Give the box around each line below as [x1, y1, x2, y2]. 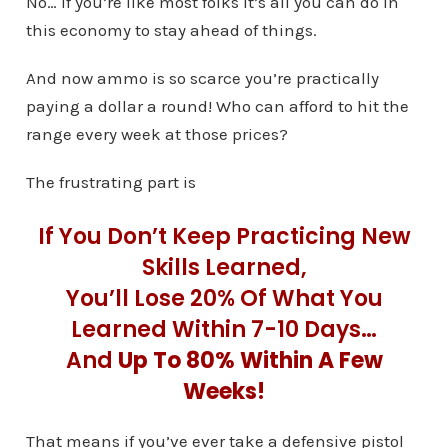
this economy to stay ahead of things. [25, 20, 317, 41]
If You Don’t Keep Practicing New [37, 221, 411, 253]
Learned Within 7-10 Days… [71, 314, 377, 346]
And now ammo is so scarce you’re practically [25, 68, 379, 89]
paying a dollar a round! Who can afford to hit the [25, 96, 409, 117]
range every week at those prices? [25, 124, 288, 145]
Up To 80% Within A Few [117, 345, 383, 377]
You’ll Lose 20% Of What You [65, 283, 383, 315]
